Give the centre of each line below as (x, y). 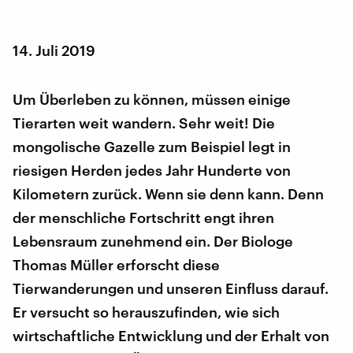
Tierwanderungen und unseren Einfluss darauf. (171, 288)
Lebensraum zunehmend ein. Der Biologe (153, 241)
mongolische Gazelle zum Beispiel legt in (152, 146)
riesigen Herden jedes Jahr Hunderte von (152, 170)
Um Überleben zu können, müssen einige (152, 99)
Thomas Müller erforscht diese (116, 264)
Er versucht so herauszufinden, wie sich (146, 312)
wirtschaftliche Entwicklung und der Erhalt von (171, 335)
